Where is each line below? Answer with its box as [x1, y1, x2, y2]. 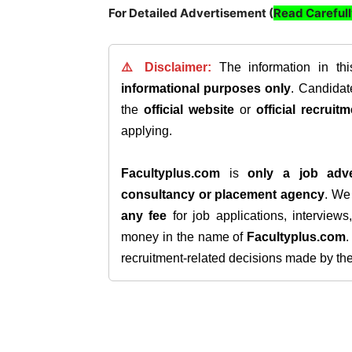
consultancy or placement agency [121, 188, 325, 201]
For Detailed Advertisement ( [108, 5, 273, 20]
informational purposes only [121, 82, 291, 95]
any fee [121, 209, 167, 222]
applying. [121, 124, 172, 137]
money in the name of [121, 230, 247, 244]
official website [144, 103, 234, 116]
